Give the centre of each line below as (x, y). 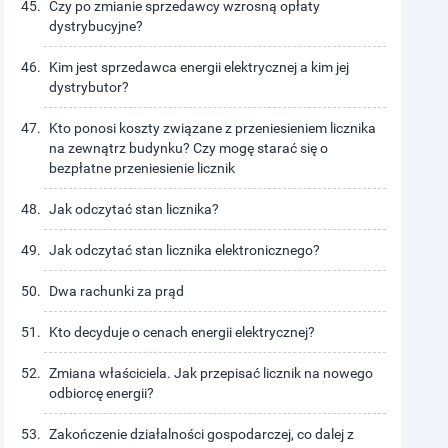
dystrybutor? (89, 87)
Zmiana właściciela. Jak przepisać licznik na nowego (211, 373)
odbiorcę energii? (102, 393)
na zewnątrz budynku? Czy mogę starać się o (189, 148)
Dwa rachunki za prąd (117, 291)
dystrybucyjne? (96, 26)
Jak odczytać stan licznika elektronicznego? (185, 250)
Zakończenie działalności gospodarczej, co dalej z (202, 434)
